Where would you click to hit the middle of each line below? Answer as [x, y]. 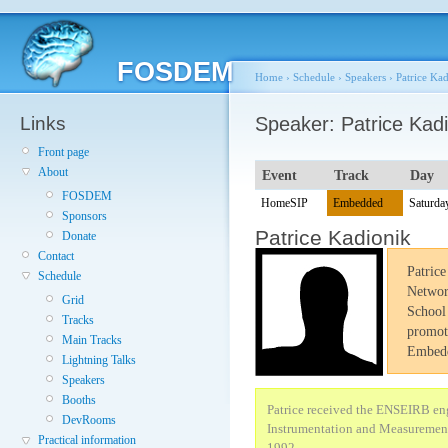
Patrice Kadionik [333, 237]
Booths [79, 400]
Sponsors [84, 216]
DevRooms [89, 420]
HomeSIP [284, 203]
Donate [79, 236]
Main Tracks [92, 340]
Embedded [358, 203]
